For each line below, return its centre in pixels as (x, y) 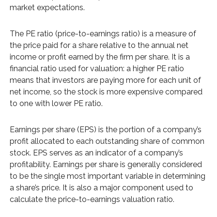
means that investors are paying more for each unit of (105, 80)
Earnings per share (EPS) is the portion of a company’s (106, 130)
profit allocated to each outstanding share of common (107, 141)
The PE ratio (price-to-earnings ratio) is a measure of (103, 34)
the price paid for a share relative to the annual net (99, 46)
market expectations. (47, 8)
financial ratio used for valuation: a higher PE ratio (97, 69)
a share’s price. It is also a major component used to (101, 188)
